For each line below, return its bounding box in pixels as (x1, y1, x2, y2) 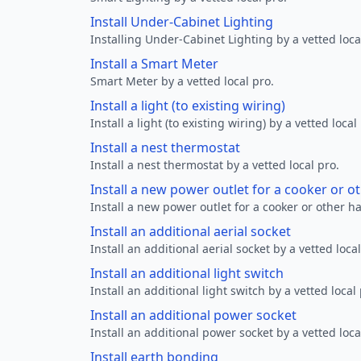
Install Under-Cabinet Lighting (90, 13, 273, 31)
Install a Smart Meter (90, 55, 218, 73)
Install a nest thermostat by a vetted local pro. (90, 157, 339, 172)
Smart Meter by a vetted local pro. (90, 73, 274, 89)
